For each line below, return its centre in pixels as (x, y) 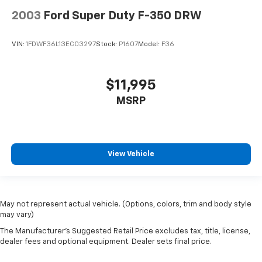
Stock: (107, 45)
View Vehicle (131, 154)
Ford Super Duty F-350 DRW (123, 15)
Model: (150, 45)
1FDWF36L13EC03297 (61, 45)
